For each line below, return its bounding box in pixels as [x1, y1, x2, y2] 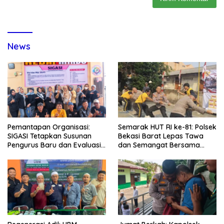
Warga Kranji [118, 149, 162, 159]
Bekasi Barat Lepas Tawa [118, 131, 203, 141]
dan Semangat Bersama [118, 140, 200, 150]
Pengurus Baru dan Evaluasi [7, 140, 101, 150]
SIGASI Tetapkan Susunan [7, 131, 91, 141]
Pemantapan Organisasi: [7, 122, 90, 132]
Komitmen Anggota [7, 149, 72, 159]
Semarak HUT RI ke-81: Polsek [118, 122, 216, 132]
